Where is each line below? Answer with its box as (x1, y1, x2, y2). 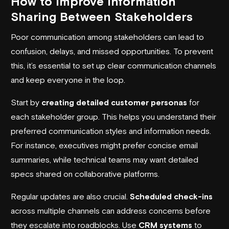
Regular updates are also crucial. (11, 191, 130, 201)
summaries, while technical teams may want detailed (11, 154, 198, 164)
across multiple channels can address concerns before (11, 205, 211, 215)
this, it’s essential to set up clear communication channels (11, 60, 216, 70)
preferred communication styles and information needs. (11, 126, 211, 135)
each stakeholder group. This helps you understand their (11, 111, 216, 121)
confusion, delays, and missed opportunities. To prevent (11, 46, 213, 56)
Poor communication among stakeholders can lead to (11, 32, 204, 41)
